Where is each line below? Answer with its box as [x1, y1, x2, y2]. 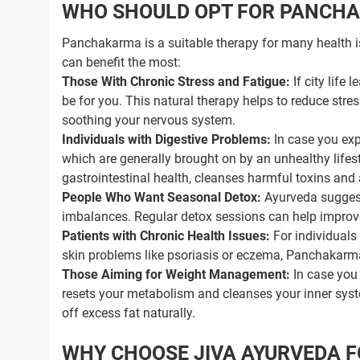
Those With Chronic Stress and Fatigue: [62, 74, 290, 89]
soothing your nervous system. [62, 112, 235, 128]
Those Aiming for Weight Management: [62, 267, 290, 282]
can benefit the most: [62, 55, 181, 70]
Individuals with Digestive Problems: [62, 132, 271, 147]
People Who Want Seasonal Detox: [62, 190, 261, 205]
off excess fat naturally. [62, 305, 195, 321]
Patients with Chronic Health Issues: [62, 228, 270, 243]
